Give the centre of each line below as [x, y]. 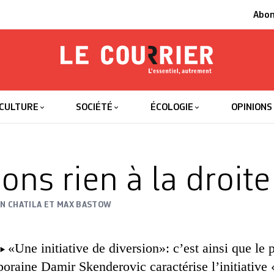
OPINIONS [251, 108]
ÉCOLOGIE [172, 108]
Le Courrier [144, 93]
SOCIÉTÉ [94, 108]
